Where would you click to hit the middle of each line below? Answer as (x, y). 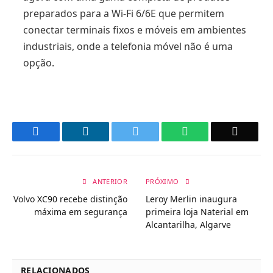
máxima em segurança (81, 212)
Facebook (60, 131)
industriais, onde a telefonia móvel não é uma (128, 46)
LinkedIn (108, 131)
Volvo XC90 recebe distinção (70, 199)
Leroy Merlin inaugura (191, 199)
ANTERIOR (109, 182)
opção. (39, 62)
